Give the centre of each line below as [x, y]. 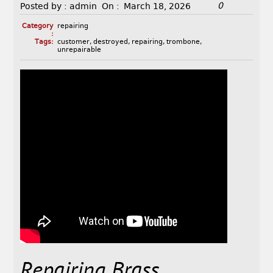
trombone [183, 42]
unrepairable [79, 50]
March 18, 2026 [158, 6]
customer [73, 42]
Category [37, 26]
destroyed [110, 42]
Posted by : [44, 6]
